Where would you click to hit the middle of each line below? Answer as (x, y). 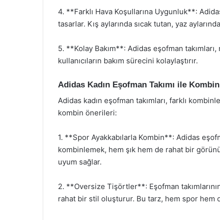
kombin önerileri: (87, 113)
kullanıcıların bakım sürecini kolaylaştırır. (128, 60)
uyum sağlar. (80, 162)
